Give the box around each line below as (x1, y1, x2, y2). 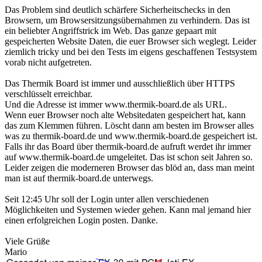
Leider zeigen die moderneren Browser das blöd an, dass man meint (5, 163, 254, 173)
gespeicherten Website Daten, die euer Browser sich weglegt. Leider (5, 36, 256, 47)
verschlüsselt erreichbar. (5, 89, 92, 99)
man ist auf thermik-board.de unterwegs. (5, 173, 153, 184)
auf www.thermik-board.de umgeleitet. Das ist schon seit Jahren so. (5, 152, 253, 163)
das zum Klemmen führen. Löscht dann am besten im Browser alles (5, 120, 254, 131)
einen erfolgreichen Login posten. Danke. (5, 215, 158, 226)
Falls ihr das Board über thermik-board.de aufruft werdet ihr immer (5, 142, 251, 152)
